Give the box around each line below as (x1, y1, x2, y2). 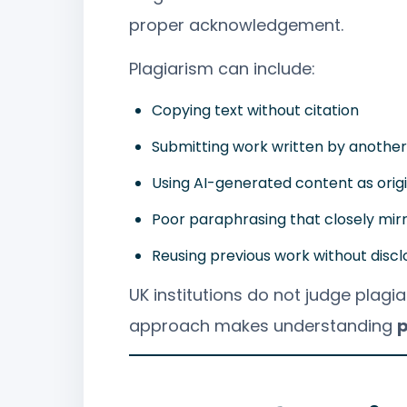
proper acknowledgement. (129, 14, 343, 37)
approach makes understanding (129, 313, 397, 337)
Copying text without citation (152, 99, 359, 121)
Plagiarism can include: (129, 57, 315, 81)
